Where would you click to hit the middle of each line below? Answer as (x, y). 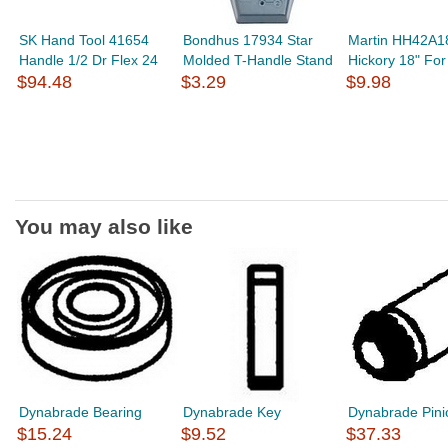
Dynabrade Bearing (81, 412)
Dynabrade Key (232, 412)
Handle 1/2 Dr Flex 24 (89, 60)
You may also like (104, 226)
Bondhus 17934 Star (248, 40)
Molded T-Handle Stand (258, 60)
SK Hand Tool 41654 (84, 40)
